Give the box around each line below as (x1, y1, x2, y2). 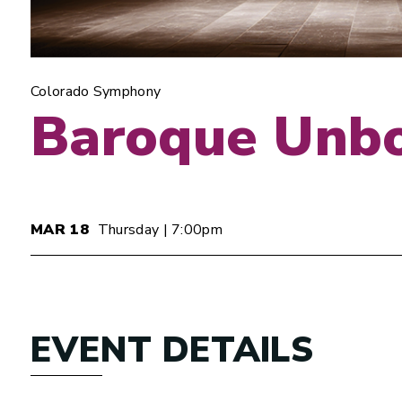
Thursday (97, 219, 160, 240)
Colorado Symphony (31, 81, 162, 101)
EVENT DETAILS (31, 326, 313, 374)
